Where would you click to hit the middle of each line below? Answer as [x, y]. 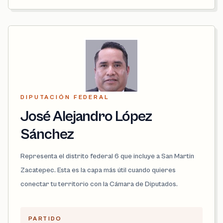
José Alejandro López [86, 116]
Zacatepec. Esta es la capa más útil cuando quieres [98, 170]
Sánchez [47, 134]
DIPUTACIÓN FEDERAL [65, 97]
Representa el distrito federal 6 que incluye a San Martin [107, 156]
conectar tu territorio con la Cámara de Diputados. [99, 184]
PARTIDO [45, 219]
